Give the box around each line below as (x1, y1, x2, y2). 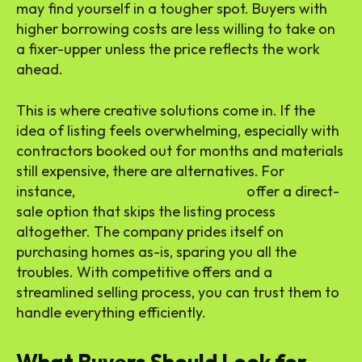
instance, (16, 182, 78, 201)
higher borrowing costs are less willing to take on (16, 19, 335, 39)
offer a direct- (243, 182, 339, 201)
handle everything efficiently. (16, 303, 206, 322)
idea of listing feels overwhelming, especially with (16, 121, 339, 141)
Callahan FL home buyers (78, 182, 243, 201)
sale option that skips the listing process (16, 202, 276, 221)
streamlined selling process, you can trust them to (16, 283, 339, 302)
